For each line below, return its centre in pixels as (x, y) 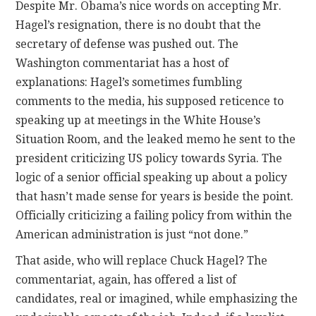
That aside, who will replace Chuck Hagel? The (142, 261)
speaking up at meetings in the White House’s (138, 121)
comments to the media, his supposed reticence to (150, 102)
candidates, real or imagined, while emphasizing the (157, 299)
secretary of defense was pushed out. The (127, 44)
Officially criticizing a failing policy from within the (154, 216)
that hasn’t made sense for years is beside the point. (155, 197)
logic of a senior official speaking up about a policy (152, 178)
